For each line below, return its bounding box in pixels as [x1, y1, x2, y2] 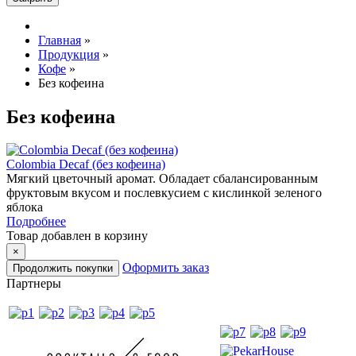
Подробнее [6, 215, 66, 229]
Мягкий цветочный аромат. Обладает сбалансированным [6, 172, 318, 186]
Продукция [38, 47, 99, 61]
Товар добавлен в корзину [6, 229, 148, 243]
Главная [38, 33, 81, 47]
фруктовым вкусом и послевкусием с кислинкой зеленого [6, 186, 322, 200]
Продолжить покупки [13, 262, 113, 275]
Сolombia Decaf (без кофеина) [6, 157, 165, 172]
